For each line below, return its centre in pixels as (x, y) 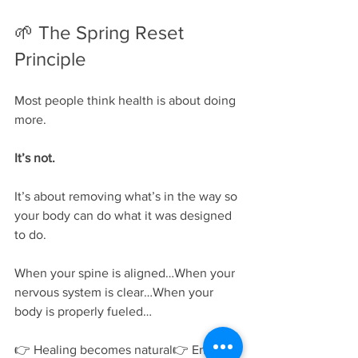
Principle (50, 58)
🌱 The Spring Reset (101, 32)
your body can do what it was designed (125, 215)
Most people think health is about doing (127, 100)
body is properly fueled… (83, 311)
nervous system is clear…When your (115, 292)
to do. (30, 234)
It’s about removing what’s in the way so (127, 196)
